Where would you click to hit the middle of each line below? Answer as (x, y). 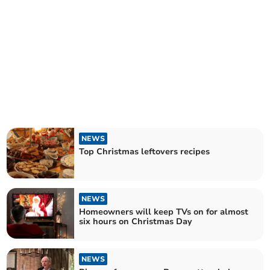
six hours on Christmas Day (136, 221)
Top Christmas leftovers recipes (145, 151)
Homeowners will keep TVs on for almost (164, 212)
